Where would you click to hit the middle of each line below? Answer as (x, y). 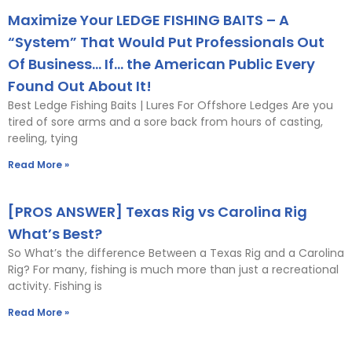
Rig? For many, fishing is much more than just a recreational (173, 269)
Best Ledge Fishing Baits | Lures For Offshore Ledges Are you (170, 105)
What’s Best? (55, 233)
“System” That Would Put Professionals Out (166, 42)
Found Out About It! (80, 86)
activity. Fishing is (55, 286)
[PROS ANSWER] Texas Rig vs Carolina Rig (158, 211)
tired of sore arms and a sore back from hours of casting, (165, 121)
